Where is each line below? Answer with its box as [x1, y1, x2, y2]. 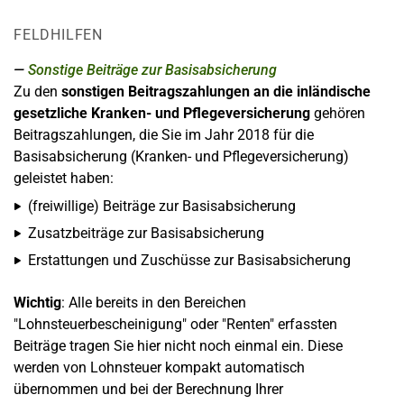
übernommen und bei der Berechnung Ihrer [14, 381, 283, 398]
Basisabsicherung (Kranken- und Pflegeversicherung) [14, 148, 349, 165]
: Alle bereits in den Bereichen [61, 294, 246, 311]
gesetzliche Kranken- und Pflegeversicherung [14, 105, 310, 122]
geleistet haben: [14, 170, 114, 187]
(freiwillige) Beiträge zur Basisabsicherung [28, 197, 296, 215]
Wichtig [14, 294, 61, 311]
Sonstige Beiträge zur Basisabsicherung [28, 61, 277, 78]
